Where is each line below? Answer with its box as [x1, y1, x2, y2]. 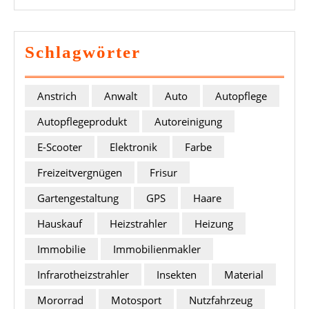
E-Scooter [37, 139, 82, 154]
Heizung [195, 216, 233, 230]
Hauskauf [37, 216, 82, 230]
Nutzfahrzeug [189, 292, 252, 307]
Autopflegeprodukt [37, 114, 127, 128]
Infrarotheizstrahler [37, 267, 129, 281]
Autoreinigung [154, 114, 222, 128]
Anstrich [37, 88, 77, 103]
